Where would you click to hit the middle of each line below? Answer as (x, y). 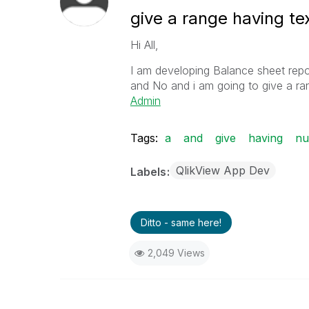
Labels (149, 172)
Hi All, (144, 45)
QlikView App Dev (222, 170)
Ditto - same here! (181, 222)
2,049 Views (176, 253)
